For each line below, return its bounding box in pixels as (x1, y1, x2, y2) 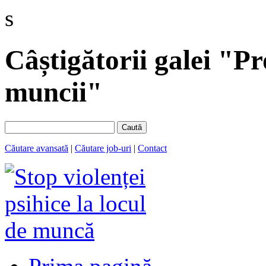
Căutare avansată (5, 142, 68, 153)
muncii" (5, 77, 102, 108)
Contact (138, 142, 167, 153)
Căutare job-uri (75, 142, 131, 153)
